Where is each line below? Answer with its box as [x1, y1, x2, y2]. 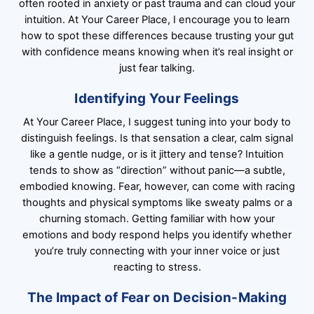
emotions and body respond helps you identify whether [22, 228, 292, 242]
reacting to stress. [113, 261, 201, 274]
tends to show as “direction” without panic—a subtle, [29, 164, 285, 177]
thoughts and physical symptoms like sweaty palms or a [22, 196, 292, 210]
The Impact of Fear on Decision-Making [27, 289, 287, 306]
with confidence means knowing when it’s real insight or [21, 45, 293, 58]
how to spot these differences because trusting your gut [20, 29, 294, 42]
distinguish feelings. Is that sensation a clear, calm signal [21, 132, 293, 145]
